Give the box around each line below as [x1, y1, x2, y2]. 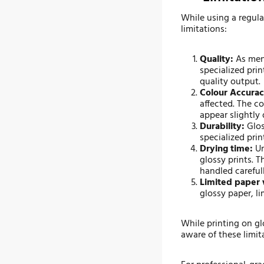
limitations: [181, 22, 227, 38]
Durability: [200, 119, 245, 135]
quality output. [200, 74, 260, 90]
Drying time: [200, 141, 253, 157]
